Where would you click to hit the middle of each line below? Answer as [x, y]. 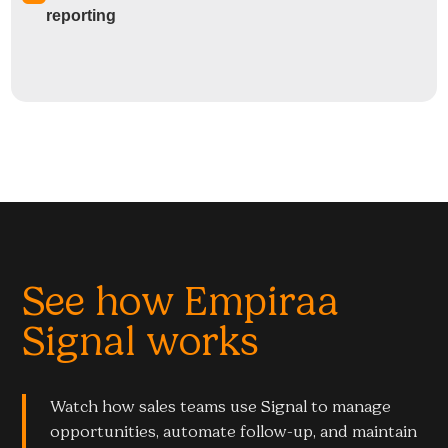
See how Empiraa [181, 302]
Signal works [141, 342]
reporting [81, 16]
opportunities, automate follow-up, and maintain [234, 432]
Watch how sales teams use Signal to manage [221, 407]
